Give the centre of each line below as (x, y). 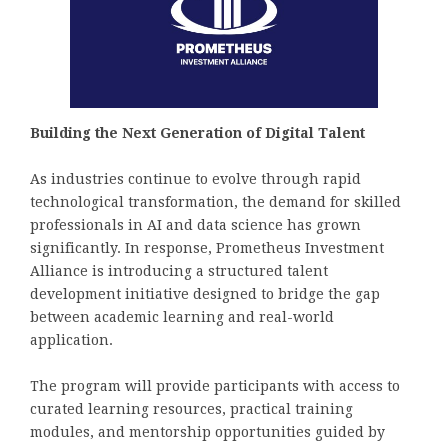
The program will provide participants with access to (215, 386)
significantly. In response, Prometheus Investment (207, 248)
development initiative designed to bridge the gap (205, 294)
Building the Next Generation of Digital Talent (197, 133)
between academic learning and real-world (182, 317)
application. (71, 340)
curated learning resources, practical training (191, 409)
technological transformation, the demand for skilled (215, 202)
